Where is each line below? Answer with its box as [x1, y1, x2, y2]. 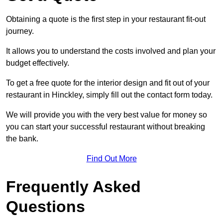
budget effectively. [6, 59, 69, 68]
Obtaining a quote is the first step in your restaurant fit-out [6, 15, 206, 24]
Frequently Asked [6, 178, 141, 196]
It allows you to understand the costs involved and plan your [6, 47, 216, 56]
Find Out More [86, 154, 137, 163]
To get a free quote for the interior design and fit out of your [6, 79, 210, 88]
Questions [6, 198, 85, 216]
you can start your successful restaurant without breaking [6, 122, 205, 131]
